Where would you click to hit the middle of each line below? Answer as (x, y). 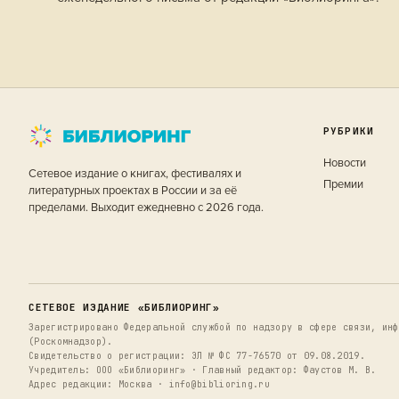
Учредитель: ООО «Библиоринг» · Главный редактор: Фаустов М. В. (203, 370)
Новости (344, 163)
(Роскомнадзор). (71, 342)
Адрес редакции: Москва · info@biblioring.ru (149, 384)
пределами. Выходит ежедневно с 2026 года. (146, 208)
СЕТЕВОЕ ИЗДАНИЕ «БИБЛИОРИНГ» (124, 307)
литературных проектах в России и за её (133, 191)
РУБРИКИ (349, 131)
